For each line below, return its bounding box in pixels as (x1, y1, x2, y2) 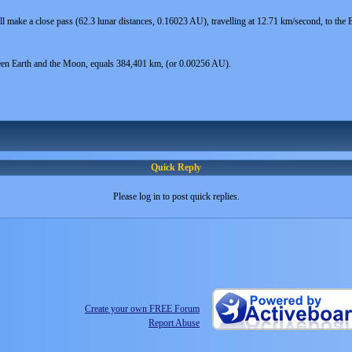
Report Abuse (148, 317, 200, 328)
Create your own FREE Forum (85, 303, 200, 314)
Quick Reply (151, 162, 201, 173)
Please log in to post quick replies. (112, 191, 240, 202)
